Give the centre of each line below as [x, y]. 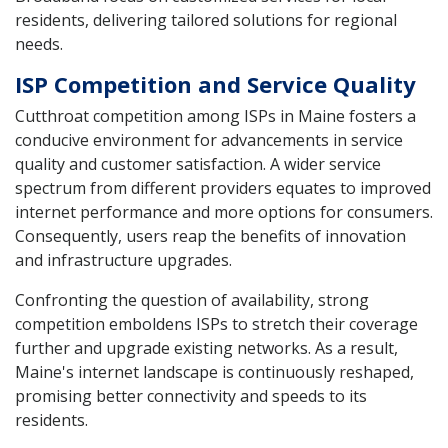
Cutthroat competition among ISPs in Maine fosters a [215, 115]
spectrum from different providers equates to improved [223, 187]
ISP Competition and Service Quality [215, 83]
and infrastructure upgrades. [123, 259]
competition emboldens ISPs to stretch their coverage [216, 323]
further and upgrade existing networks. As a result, [206, 347]
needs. [39, 43]
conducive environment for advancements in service [209, 139]
